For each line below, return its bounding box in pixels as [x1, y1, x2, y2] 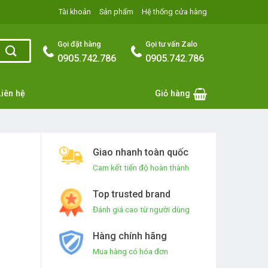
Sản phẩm [99, 7, 133, 16]
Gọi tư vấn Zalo [145, 39, 198, 48]
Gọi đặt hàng [57, 39, 102, 48]
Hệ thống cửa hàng [142, 7, 207, 16]
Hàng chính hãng [92, 230, 167, 242]
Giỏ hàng [155, 89, 190, 99]
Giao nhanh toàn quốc [92, 147, 188, 158]
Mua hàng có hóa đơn [92, 246, 168, 256]
